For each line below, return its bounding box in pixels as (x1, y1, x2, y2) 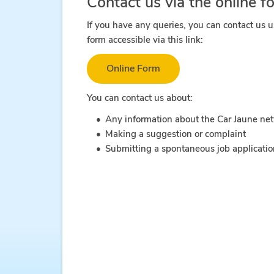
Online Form (106, 62, 160, 75)
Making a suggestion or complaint (105, 128, 246, 140)
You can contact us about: (87, 92, 193, 104)
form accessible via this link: (87, 34, 208, 46)
